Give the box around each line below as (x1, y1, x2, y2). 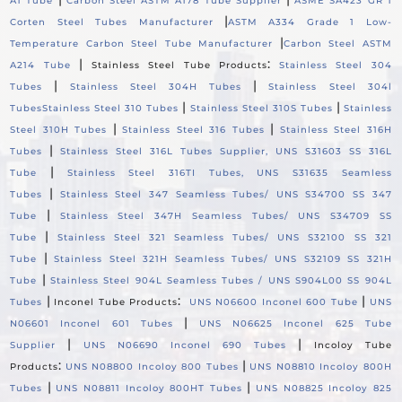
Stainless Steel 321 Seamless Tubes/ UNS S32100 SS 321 (57, 232, 392, 244)
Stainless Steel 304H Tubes (69, 81, 242, 93)
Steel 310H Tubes (10, 124, 108, 136)
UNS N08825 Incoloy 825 (256, 382, 392, 395)
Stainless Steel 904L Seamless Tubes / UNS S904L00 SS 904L (49, 275, 392, 287)
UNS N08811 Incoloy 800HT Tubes (56, 382, 242, 395)
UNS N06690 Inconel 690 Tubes (83, 339, 287, 352)
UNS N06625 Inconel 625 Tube (198, 318, 392, 330)
